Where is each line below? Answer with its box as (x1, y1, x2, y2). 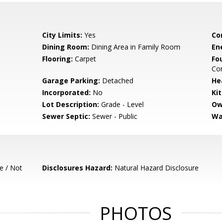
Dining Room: (42, 42, 90, 52)
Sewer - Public (90, 111, 138, 121)
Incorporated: (42, 88, 91, 97)
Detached (100, 76, 134, 85)
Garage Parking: (42, 76, 101, 85)
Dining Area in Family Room (89, 42, 181, 52)
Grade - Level (99, 100, 144, 109)
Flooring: (42, 54, 73, 63)
